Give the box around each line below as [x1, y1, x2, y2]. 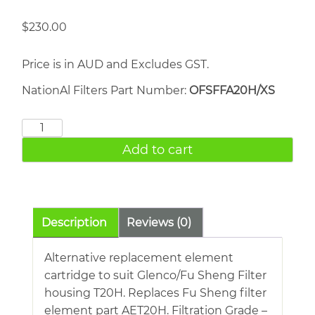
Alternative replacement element [44, 250, 233, 264]
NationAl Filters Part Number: [22, 83, 189, 97]
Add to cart [122, 141, 193, 157]
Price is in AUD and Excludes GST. [22, 57, 209, 71]
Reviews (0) [127, 215, 191, 229]
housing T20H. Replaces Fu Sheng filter [44, 285, 266, 300]
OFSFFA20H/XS [189, 83, 275, 97]
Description [41, 215, 107, 229]
